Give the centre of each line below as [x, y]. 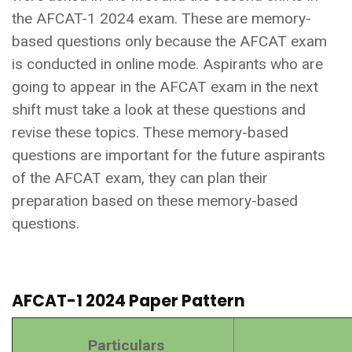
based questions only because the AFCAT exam [169, 41]
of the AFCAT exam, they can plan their [140, 178]
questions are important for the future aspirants [169, 155]
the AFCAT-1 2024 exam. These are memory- [161, 18]
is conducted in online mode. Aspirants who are [167, 64]
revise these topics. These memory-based [150, 132]
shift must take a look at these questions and [159, 109]
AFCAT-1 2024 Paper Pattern [128, 301]
